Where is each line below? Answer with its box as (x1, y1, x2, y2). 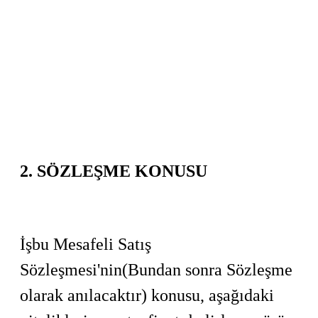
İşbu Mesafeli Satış (20, 235, 151, 253)
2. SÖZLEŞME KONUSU (20, 162, 207, 180)
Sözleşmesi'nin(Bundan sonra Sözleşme (20, 261, 292, 279)
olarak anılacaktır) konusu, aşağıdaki (20, 286, 274, 305)
